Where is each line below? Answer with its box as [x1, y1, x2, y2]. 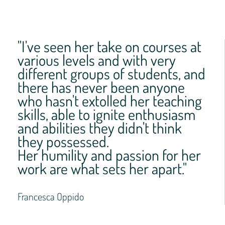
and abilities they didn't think [17, 118, 182, 138]
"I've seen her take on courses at [17, 37, 201, 56]
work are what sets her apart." [17, 159, 187, 178]
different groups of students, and [17, 64, 205, 83]
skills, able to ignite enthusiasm [17, 104, 195, 124]
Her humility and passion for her [17, 145, 201, 165]
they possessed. [17, 132, 109, 151]
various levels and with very [17, 50, 176, 70]
